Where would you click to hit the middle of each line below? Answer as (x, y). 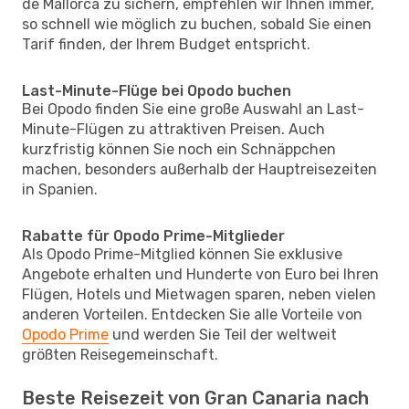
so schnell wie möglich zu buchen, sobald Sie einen (197, 24)
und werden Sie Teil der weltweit (223, 334)
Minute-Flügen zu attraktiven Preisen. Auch (173, 129)
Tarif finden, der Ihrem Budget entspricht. (166, 44)
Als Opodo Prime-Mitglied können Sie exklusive (182, 254)
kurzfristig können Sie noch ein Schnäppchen (179, 149)
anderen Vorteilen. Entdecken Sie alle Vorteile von (192, 314)
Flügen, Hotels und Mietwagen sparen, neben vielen (199, 294)
